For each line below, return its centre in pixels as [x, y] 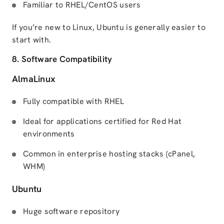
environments [49, 134]
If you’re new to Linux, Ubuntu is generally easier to [109, 27]
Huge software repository [71, 211]
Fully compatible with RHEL [73, 101]
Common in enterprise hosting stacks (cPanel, [109, 154]
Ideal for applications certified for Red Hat [102, 121]
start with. [32, 40]
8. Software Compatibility [62, 59]
